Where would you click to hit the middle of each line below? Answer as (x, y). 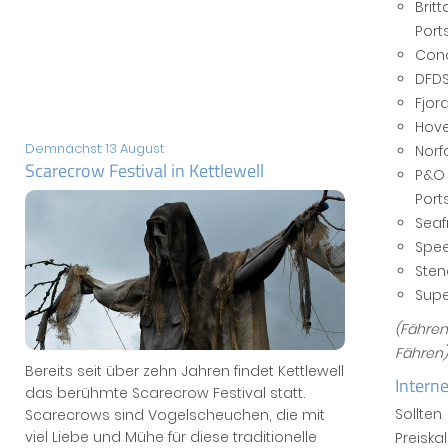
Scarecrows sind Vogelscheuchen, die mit (175, 415)
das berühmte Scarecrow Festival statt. (165, 393)
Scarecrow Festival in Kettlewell (144, 170)
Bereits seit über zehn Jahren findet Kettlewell (184, 371)
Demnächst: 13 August (94, 148)
